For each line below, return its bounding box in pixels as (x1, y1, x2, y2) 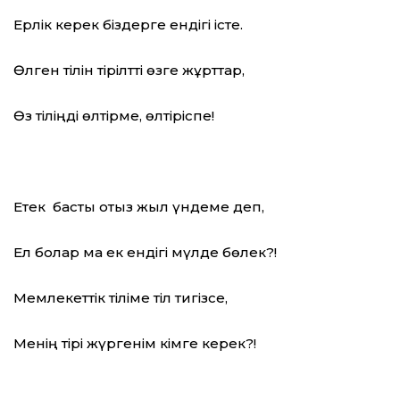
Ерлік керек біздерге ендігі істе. (13, 16, 243, 34)
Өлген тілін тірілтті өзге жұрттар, (13, 62, 245, 79)
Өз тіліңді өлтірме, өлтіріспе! (13, 107, 214, 125)
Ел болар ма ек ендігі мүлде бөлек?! (13, 244, 277, 262)
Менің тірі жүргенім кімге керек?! (13, 335, 256, 353)
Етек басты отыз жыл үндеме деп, (13, 198, 264, 216)
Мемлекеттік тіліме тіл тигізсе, (13, 289, 228, 307)
